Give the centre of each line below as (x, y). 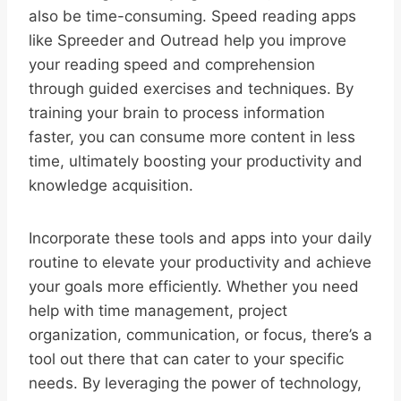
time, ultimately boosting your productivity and (196, 161)
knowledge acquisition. (111, 185)
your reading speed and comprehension (172, 64)
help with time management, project (158, 310)
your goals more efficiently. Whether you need (194, 286)
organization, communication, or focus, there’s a (200, 334)
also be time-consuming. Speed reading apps (192, 16)
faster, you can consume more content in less (192, 137)
